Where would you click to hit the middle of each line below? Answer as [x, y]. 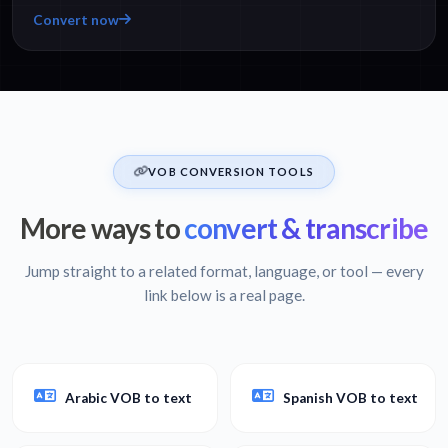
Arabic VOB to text [128, 397]
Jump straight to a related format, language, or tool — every [224, 270]
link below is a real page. [224, 294]
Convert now [76, 19]
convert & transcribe [304, 227]
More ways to [99, 227]
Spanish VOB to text [350, 397]
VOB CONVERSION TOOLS [231, 171]
